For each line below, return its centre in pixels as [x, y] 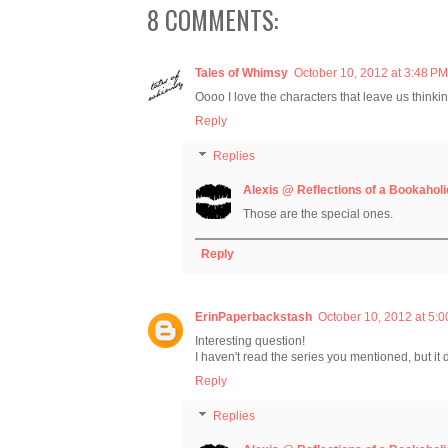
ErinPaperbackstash [253, 317]
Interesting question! [250, 341]
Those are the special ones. [318, 214]
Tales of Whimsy [241, 72]
